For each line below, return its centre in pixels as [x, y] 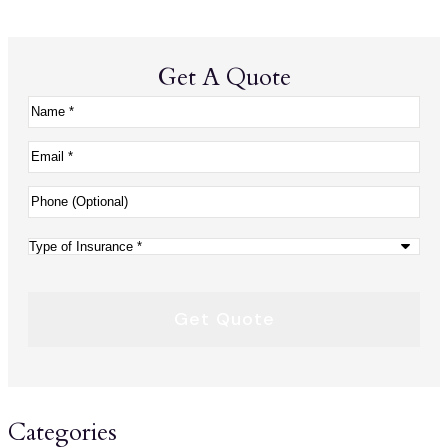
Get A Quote [224, 77]
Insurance [65, 303]
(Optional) [66, 228]
